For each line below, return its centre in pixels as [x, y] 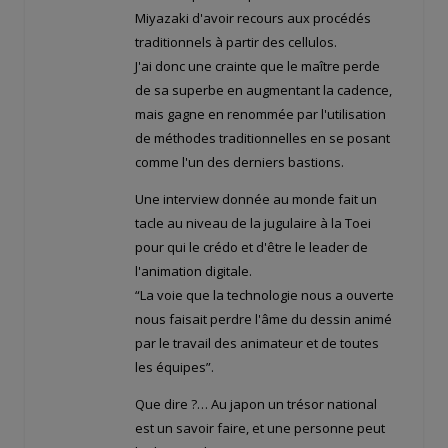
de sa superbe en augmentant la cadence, [263, 90]
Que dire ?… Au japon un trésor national [256, 404]
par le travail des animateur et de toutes [257, 343]
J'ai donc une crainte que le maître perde [257, 66]
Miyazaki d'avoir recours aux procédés [253, 18]
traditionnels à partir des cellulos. [236, 42]
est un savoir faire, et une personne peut [260, 428]
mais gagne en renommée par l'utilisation [260, 114]
